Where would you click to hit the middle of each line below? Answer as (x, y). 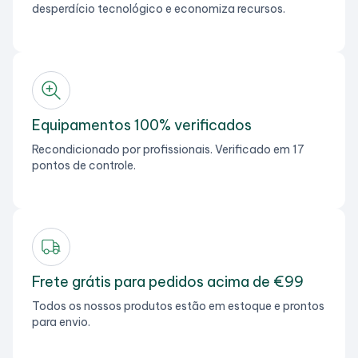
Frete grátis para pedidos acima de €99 (168, 281)
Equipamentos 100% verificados (142, 125)
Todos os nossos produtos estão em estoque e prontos (178, 306)
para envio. (61, 322)
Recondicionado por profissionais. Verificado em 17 (168, 149)
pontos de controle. (84, 165)
